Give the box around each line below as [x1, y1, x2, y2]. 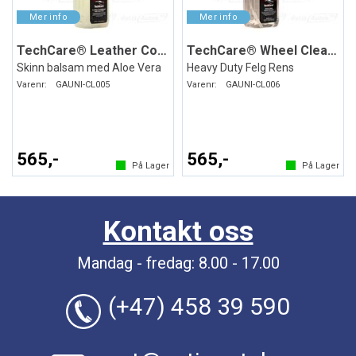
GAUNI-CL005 [56, 79, 110, 90]
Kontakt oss [103, 215, 253, 248]
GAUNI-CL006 [226, 79, 280, 90]
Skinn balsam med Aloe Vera [17, 60, 161, 74]
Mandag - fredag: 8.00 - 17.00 [76, 253, 280, 273]
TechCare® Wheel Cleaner [327, 42, 337, 58]
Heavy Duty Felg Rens [187, 60, 294, 74]
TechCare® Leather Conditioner [157, 42, 167, 58]
